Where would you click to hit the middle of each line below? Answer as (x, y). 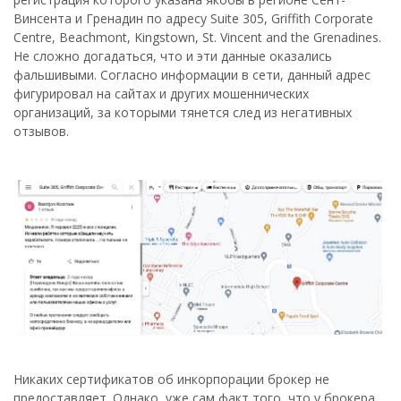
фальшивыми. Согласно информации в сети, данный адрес (192, 75)
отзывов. (41, 132)
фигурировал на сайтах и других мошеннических (161, 94)
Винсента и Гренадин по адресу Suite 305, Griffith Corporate (193, 19)
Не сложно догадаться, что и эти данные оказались (173, 56)
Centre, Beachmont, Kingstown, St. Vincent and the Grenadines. (197, 38)
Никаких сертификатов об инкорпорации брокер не (171, 379)
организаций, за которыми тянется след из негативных (183, 113)
